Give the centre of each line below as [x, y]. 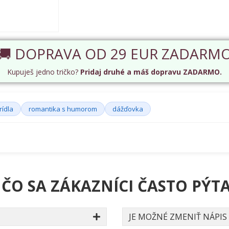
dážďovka [128, 109]
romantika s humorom [63, 109]
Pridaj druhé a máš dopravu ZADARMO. [151, 72]
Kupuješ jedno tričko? [44, 72]
